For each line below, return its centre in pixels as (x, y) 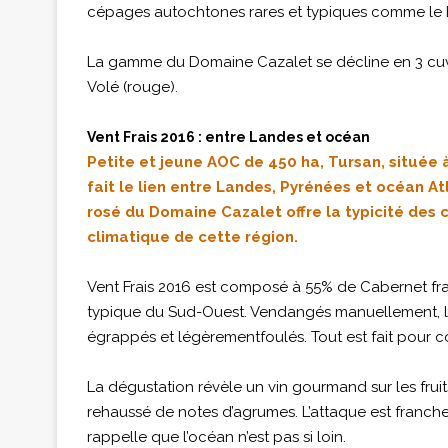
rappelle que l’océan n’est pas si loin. (216, 437)
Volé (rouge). (132, 87)
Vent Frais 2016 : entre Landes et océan (228, 137)
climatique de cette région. (192, 237)
